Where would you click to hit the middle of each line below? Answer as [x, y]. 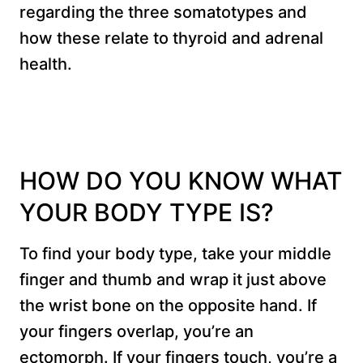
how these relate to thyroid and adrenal [171, 38]
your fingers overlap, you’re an [137, 331]
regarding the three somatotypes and [163, 12]
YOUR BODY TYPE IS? [147, 212]
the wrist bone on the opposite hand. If [168, 305]
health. [46, 64]
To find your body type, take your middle [175, 253]
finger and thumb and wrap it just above [173, 279]
